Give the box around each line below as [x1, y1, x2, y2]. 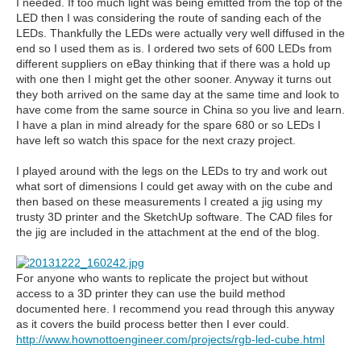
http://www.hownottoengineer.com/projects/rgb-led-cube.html [16, 333, 325, 346]
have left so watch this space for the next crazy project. [16, 134, 296, 147]
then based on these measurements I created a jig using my [16, 195, 322, 208]
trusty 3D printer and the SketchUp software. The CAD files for [16, 210, 333, 223]
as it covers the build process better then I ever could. [16, 317, 289, 330]
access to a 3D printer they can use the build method [16, 287, 285, 300]
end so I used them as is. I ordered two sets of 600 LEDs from [16, 42, 332, 55]
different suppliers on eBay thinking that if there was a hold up [16, 57, 330, 70]
